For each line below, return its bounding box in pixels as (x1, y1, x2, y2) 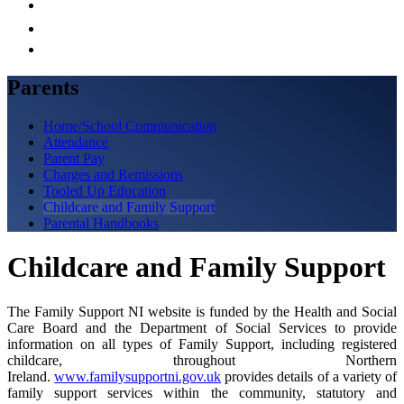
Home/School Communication (43, 117, 216, 133)
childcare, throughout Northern (7, 352, 397, 368)
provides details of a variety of (221, 368, 398, 384)
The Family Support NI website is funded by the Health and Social (7, 303, 397, 319)
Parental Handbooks (43, 215, 159, 231)
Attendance (43, 133, 108, 150)
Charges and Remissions (43, 166, 183, 182)
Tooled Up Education (43, 182, 166, 198)
